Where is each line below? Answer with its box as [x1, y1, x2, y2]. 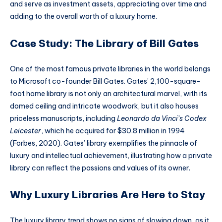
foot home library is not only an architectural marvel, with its [10, 89, 207, 99]
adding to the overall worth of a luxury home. [10, 12, 157, 21]
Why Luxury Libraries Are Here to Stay [10, 188, 205, 201]
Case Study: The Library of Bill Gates [10, 37, 199, 50]
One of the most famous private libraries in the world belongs [10, 64, 211, 74]
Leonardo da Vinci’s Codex [117, 114, 207, 123]
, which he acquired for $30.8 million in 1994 [41, 126, 185, 136]
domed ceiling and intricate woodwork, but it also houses [10, 102, 199, 111]
